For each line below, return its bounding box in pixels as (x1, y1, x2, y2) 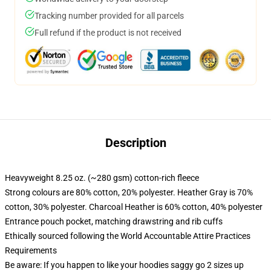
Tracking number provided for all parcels (34, 11, 184, 21)
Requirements (5, 246, 57, 255)
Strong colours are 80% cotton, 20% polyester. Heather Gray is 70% (5, 188, 253, 197)
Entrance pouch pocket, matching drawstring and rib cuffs (5, 217, 223, 226)
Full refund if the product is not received (34, 28, 181, 38)
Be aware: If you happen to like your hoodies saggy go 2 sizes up (5, 260, 244, 270)
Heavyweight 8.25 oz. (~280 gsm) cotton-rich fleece (5, 173, 199, 183)
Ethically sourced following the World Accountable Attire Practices (5, 231, 250, 241)
